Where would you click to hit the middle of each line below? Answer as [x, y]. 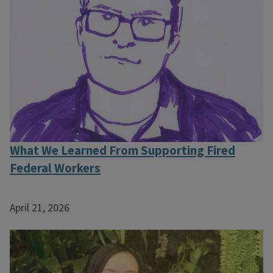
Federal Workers [55, 168]
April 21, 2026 [40, 208]
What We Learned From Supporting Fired [122, 151]
